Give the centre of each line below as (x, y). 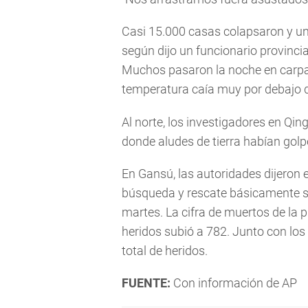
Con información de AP (234, 283)
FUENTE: (146, 283)
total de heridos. (165, 250)
